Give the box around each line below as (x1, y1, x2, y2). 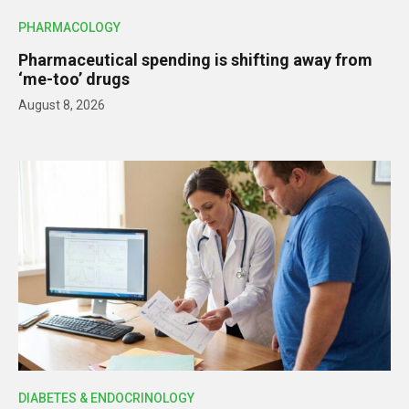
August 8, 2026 (18, 98, 105, 113)
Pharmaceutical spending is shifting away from (18, 50, 372, 70)
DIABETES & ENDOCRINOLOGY (18, 390, 194, 405)
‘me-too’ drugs (18, 69, 130, 89)
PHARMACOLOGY (18, 20, 121, 36)
